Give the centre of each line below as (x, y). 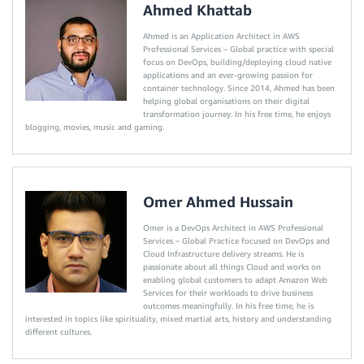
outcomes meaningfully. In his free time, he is (228, 306)
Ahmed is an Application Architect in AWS (221, 36)
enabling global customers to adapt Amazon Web (235, 280)
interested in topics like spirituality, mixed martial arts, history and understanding (178, 319)
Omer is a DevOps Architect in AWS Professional (233, 228)
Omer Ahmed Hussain (218, 202)
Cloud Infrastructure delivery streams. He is (223, 254)
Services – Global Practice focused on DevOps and (236, 241)
